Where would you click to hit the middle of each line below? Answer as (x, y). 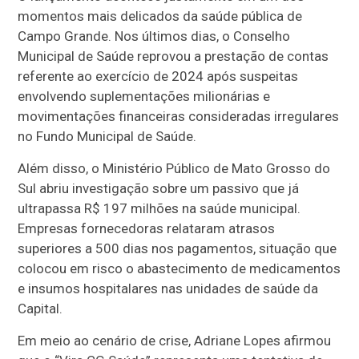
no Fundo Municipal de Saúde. (107, 136)
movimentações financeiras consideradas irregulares (179, 116)
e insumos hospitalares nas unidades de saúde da (168, 288)
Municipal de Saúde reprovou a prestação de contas (173, 56)
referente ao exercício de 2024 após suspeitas (158, 76)
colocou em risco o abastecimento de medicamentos (179, 268)
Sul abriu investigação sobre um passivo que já (159, 188)
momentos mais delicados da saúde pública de (160, 16)
